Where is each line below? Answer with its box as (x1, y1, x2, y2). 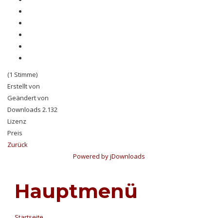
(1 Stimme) (7, 70, 37, 79)
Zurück (7, 140, 28, 149)
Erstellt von (7, 81, 40, 91)
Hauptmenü (15, 179, 138, 203)
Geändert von (7, 93, 49, 102)
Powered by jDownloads (73, 151, 145, 161)
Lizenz (7, 116, 26, 126)
